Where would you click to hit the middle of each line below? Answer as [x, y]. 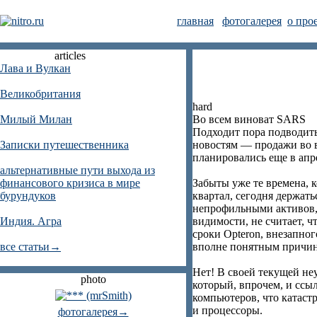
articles [70, 56]
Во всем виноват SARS [249, 119]
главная [195, 21]
